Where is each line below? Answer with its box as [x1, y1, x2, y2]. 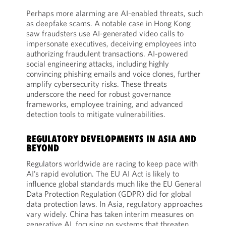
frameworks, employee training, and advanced [26, 99, 183, 109]
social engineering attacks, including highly [26, 59, 169, 69]
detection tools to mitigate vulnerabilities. [26, 109, 167, 119]
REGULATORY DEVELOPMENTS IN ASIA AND [26, 133, 196, 144]
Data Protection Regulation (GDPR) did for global [26, 189, 191, 199]
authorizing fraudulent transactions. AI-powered [26, 48, 188, 59]
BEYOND [26, 142, 59, 153]
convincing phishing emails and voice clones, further [26, 69, 201, 79]
